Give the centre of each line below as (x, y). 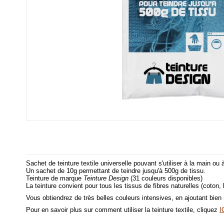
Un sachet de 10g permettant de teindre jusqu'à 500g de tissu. (116, 171)
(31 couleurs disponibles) (165, 178)
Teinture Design (106, 178)
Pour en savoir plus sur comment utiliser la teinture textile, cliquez (123, 210)
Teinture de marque (55, 178)
